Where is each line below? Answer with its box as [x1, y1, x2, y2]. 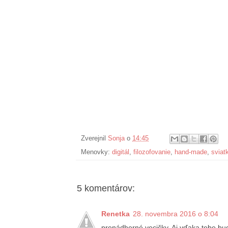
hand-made [175, 149, 207, 156]
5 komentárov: [77, 183, 135, 194]
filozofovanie [133, 149, 170, 156]
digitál [112, 149, 129, 156]
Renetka [101, 210, 130, 218]
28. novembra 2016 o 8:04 [133, 210, 218, 218]
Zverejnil [81, 135, 108, 142]
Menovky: [81, 149, 112, 156]
